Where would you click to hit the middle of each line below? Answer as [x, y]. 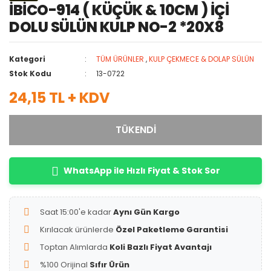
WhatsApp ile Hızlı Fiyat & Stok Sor [142, 171]
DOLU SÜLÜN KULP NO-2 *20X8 [116, 27]
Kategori [27, 59]
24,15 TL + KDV [60, 98]
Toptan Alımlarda [75, 247]
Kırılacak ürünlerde [78, 230]
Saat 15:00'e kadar [77, 212]
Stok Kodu [30, 73]
